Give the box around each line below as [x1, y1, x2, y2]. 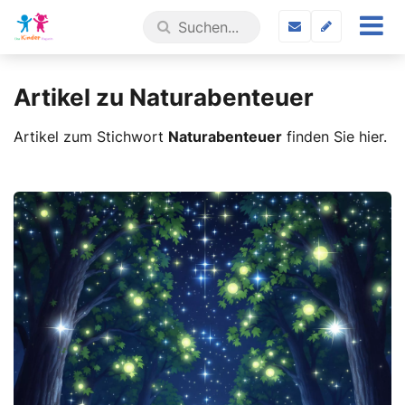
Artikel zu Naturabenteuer [14, 82, 314, 111]
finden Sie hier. [282, 127, 387, 146]
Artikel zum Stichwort [14, 127, 168, 146]
